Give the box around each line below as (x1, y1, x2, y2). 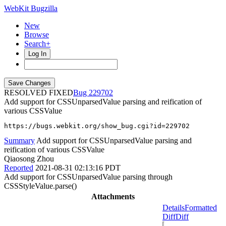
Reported (4, 163, 33, 172)
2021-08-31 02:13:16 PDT (35, 163, 121, 172)
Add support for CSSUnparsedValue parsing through (4, 173, 173, 181)
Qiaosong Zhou (4, 154, 54, 163)
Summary (4, 136, 35, 145)
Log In (28, 50, 46, 58)
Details (162, 203, 185, 212)
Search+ (24, 39, 50, 48)
